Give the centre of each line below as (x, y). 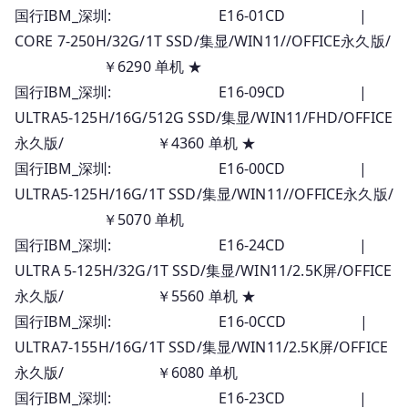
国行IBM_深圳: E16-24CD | (191, 245)
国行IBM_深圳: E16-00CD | (191, 168)
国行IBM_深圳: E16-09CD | (191, 92)
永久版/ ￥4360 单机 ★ (136, 143)
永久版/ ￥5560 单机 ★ (136, 296)
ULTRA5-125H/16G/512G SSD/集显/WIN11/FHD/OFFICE (204, 117)
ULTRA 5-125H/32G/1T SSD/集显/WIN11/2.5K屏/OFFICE (204, 270)
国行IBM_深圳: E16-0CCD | (192, 321)
